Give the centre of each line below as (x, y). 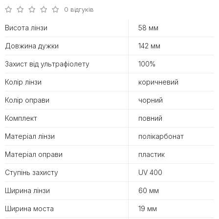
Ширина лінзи (27, 191)
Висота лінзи (26, 28)
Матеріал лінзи (30, 136)
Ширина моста (29, 209)
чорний (151, 100)
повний (150, 118)
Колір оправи (27, 100)
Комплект (21, 118)
